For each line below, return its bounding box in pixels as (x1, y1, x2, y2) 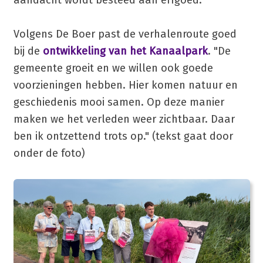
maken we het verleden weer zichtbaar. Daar (13, 112, 235, 126)
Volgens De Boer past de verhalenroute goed (13, 27, 237, 41)
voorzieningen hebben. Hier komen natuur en (13, 78, 238, 92)
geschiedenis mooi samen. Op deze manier (13, 95, 224, 109)
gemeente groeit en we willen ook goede (13, 61, 213, 75)
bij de (13, 44, 43, 58)
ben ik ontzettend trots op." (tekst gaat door (13, 129, 233, 143)
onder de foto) (13, 146, 85, 160)
